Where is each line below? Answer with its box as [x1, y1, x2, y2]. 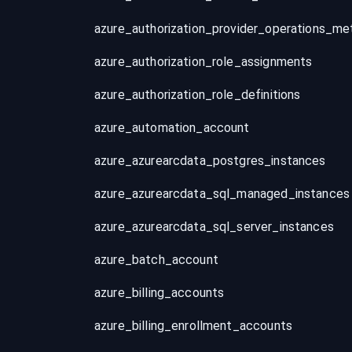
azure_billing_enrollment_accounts [94, 318, 292, 333]
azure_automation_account [94, 120, 250, 135]
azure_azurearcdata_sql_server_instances [94, 219, 334, 234]
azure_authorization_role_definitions [94, 87, 301, 102]
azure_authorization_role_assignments [94, 54, 313, 69]
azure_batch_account [94, 252, 218, 267]
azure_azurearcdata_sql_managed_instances [94, 186, 350, 201]
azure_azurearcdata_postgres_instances [94, 153, 326, 168]
